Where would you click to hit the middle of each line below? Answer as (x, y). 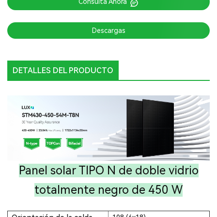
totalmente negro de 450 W (108, 190)
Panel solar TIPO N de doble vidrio (108, 170)
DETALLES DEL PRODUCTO (63, 71)
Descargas (108, 30)
